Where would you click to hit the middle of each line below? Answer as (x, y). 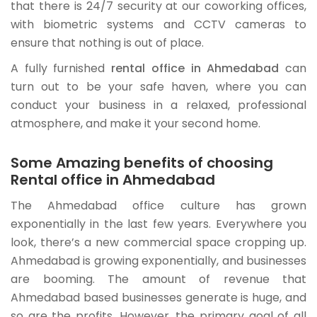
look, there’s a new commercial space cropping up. (158, 243)
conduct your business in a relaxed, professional (158, 105)
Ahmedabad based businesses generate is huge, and (158, 298)
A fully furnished (61, 69)
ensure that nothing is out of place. (107, 43)
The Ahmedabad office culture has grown (158, 206)
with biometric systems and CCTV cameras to (158, 25)
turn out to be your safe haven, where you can (158, 87)
